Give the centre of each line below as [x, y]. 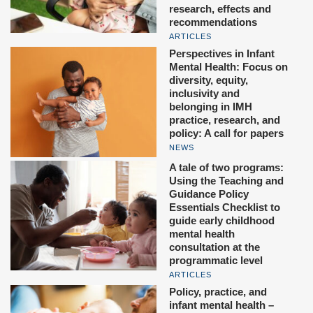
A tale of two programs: [226, 167]
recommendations [213, 22]
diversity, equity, [209, 80]
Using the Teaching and [226, 180]
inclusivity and [204, 94]
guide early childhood [222, 220]
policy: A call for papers [226, 133]
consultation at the [214, 247]
